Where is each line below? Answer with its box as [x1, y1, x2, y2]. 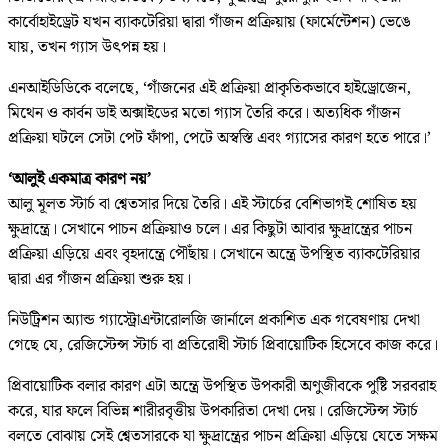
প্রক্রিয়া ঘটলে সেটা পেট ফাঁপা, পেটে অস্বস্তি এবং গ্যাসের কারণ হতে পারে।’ [8, 125, 431, 151]
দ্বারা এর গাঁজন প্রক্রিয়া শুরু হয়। [8, 266, 191, 292]
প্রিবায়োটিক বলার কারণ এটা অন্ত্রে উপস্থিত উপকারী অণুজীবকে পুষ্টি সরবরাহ [8, 373, 436, 399]
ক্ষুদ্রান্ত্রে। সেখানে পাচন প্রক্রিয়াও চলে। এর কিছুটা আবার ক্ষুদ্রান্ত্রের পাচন [8, 216, 412, 242]
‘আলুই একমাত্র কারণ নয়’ [8, 166, 151, 192]
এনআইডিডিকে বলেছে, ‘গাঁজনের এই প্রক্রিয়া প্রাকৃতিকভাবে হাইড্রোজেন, [8, 75, 411, 101]
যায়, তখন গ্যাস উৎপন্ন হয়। [8, 34, 166, 60]
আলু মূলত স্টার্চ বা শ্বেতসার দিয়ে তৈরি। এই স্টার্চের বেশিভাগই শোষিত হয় [8, 191, 417, 217]
